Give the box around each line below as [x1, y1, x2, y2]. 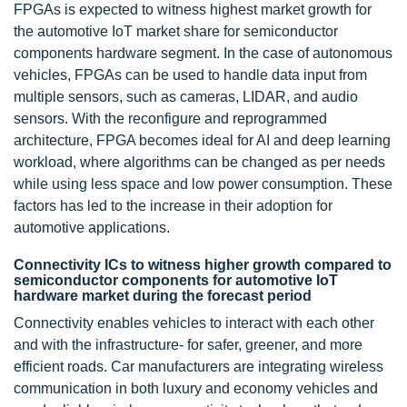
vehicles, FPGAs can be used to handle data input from [14, 67, 367, 84]
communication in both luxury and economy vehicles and [14, 381, 378, 397]
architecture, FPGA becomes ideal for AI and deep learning [14, 133, 391, 149]
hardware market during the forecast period [14, 288, 312, 304]
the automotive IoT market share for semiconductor [14, 24, 338, 40]
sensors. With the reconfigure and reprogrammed [14, 111, 327, 127]
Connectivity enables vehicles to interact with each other [14, 315, 374, 332]
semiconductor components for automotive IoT [14, 273, 338, 289]
